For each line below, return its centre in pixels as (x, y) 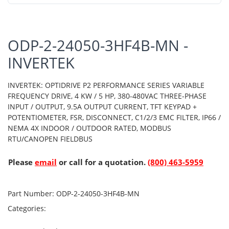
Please (21, 162)
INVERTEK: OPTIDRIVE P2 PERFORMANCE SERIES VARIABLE (106, 85)
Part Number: (31, 193)
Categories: (28, 208)
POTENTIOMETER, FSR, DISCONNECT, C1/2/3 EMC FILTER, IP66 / (114, 117)
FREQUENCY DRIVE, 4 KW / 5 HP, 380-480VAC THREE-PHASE (107, 96)
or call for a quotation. (102, 162)
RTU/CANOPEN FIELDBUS (50, 139)
